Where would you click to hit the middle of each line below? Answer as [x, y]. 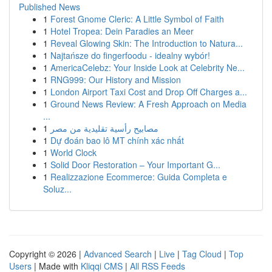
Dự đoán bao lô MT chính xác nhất [117, 140]
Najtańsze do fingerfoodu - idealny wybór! [130, 55]
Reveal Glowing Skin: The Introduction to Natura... [147, 43]
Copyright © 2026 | [46, 254]
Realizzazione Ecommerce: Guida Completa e [139, 177]
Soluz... [57, 189]
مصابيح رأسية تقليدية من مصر [104, 128]
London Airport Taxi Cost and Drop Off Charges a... [149, 92]
